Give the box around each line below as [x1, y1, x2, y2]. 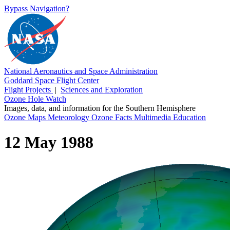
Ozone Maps [4, 113, 48, 122]
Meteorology [48, 113, 91, 122]
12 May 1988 [4, 133, 93, 152]
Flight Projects [4, 85, 53, 94]
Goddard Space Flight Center [4, 76, 99, 85]
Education [173, 113, 206, 122]
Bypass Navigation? [4, 4, 69, 13]
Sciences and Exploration [61, 85, 143, 94]
